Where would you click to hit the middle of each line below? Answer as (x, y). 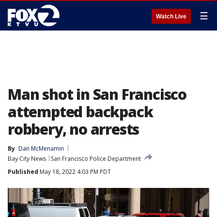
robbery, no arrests (74, 129)
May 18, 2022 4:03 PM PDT (75, 172)
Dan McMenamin (41, 148)
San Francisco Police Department (96, 159)
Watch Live (171, 16)
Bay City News (27, 159)
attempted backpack (80, 112)
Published (23, 172)
